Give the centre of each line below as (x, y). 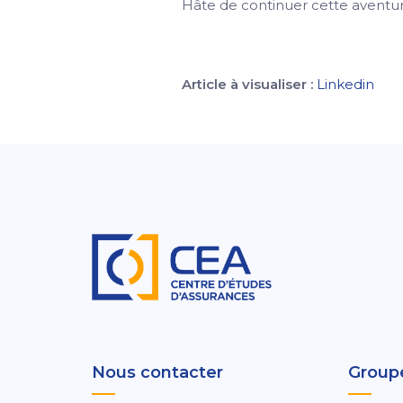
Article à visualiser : (249, 84)
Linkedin (347, 84)
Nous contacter (157, 372)
